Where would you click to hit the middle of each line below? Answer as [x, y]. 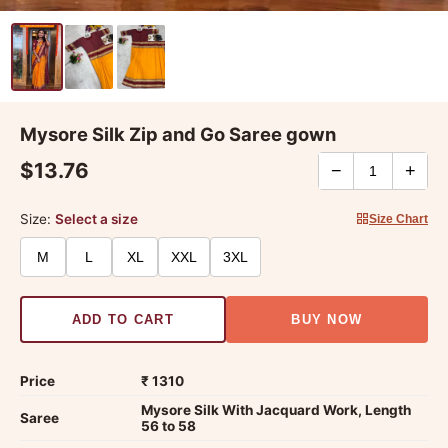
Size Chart [398, 218]
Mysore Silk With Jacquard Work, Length [276, 410]
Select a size [96, 219]
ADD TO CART [122, 320]
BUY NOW [327, 320]
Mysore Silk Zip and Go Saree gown [178, 133]
